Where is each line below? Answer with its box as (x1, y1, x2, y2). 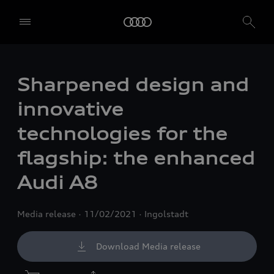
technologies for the (17, 123, 228, 144)
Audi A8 (17, 172, 97, 193)
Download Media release (95, 240, 201, 251)
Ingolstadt (144, 208, 188, 219)
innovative (17, 98, 124, 120)
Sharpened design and (17, 74, 249, 95)
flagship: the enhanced (17, 147, 255, 169)
